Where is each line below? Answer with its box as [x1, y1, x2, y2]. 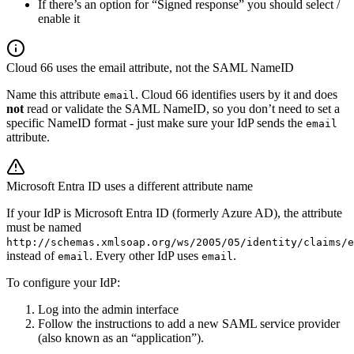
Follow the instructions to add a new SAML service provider [38, 317, 340, 331]
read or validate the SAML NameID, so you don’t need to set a [24, 102, 340, 116]
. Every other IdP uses [89, 249, 201, 263]
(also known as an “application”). [38, 331, 204, 345]
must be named [6, 220, 81, 235]
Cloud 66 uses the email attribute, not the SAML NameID [6, 61, 294, 75]
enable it [38, 12, 80, 26]
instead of [6, 249, 58, 263]
